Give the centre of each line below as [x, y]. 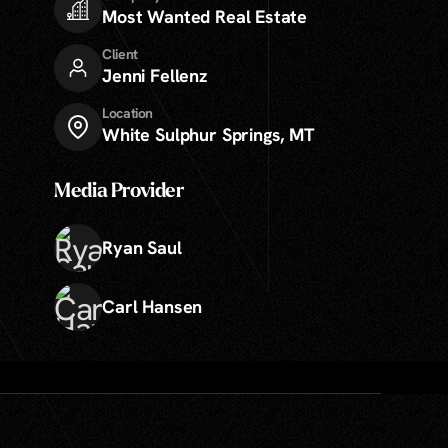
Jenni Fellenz [154, 75]
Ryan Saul [142, 247]
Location [127, 113]
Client [120, 54]
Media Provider [119, 192]
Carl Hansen [152, 306]
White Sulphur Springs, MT [208, 134]
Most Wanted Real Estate [205, 16]
